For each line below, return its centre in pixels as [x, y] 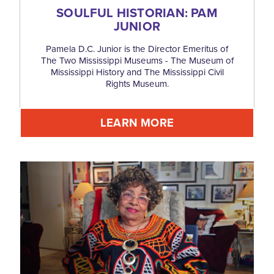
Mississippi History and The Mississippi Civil [137, 72]
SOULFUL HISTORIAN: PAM [137, 13]
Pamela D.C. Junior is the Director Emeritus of [137, 48]
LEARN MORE [137, 122]
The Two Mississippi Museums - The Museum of [137, 60]
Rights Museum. [137, 83]
